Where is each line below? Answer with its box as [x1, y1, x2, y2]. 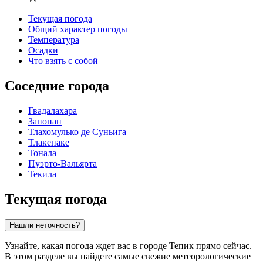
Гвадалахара [28, 106, 77, 116]
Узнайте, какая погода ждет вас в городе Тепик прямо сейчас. [5, 240, 252, 251]
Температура [28, 35, 79, 45]
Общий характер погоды [28, 24, 127, 35]
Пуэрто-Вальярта [28, 159, 97, 169]
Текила [28, 169, 56, 180]
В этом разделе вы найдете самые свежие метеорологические [5, 251, 251, 261]
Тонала [28, 148, 56, 159]
